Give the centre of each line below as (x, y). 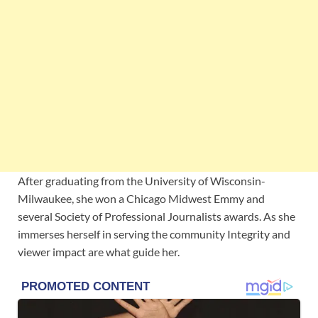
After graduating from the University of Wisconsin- (142, 181)
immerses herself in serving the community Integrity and (154, 234)
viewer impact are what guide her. (99, 252)
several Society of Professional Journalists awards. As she (157, 216)
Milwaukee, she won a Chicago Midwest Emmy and (141, 199)
